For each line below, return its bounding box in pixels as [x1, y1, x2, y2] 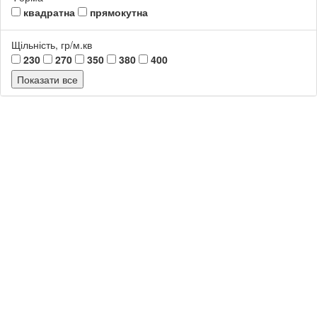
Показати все [17, 71, 78, 86]
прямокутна [87, 4, 148, 19]
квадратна [21, 4, 75, 19]
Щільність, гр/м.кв [11, 37, 92, 52]
